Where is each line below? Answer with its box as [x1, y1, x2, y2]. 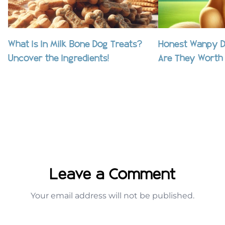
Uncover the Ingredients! [8, 54, 109, 64]
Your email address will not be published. [31, 191, 194, 201]
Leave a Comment [49, 168, 176, 184]
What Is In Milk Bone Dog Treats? [8, 40, 142, 50]
